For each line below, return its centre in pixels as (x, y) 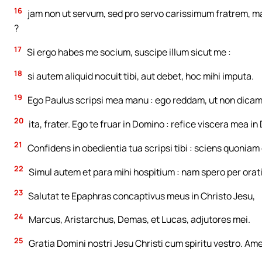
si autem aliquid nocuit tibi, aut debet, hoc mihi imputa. (140, 76)
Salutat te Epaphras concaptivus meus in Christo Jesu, (141, 196)
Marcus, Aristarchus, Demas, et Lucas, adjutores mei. (139, 220)
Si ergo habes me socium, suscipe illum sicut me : (128, 52)
